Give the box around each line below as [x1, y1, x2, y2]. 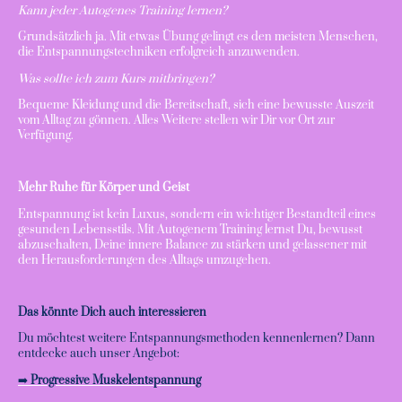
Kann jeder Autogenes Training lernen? [18, 4, 227, 19]
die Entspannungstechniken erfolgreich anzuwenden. [18, 45, 300, 60]
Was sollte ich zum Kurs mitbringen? [18, 71, 214, 86]
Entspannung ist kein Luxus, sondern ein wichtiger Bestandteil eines [18, 206, 376, 222]
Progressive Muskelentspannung [31, 372, 201, 388]
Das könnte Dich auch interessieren [18, 305, 206, 320]
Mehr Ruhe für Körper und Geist [18, 180, 189, 196]
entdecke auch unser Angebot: [18, 346, 179, 362]
